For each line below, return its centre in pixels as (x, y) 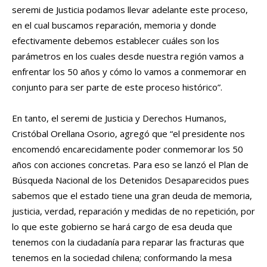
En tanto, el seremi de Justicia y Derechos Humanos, (119, 118)
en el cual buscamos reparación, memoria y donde (114, 25)
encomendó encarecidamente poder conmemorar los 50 (128, 149)
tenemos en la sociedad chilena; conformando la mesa (122, 258)
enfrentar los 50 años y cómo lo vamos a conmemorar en (129, 72)
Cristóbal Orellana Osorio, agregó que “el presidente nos (128, 134)
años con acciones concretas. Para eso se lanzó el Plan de (130, 165)
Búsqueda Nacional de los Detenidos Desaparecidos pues (131, 180)
